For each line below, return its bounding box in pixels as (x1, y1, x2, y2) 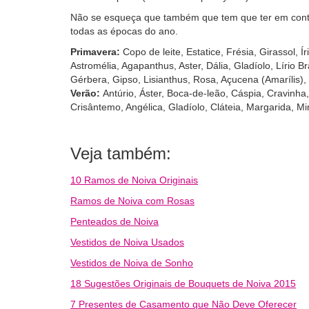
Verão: (70, 87, 103, 99)
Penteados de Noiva (70, 215, 159, 227)
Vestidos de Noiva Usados (70, 236, 184, 248)
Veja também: (70, 143, 171, 163)
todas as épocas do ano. (70, 25, 178, 37)
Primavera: (70, 46, 120, 57)
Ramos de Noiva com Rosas (70, 195, 195, 206)
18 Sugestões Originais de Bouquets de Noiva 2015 (70, 277, 296, 289)
